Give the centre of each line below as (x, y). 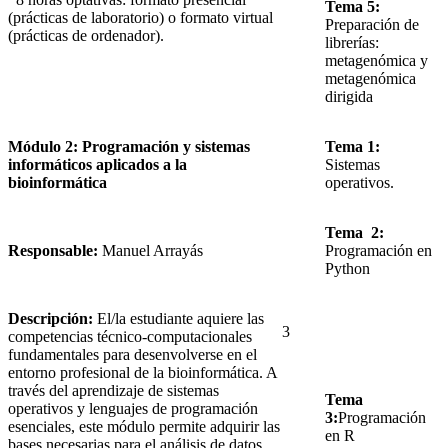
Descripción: (50, 319)
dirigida (349, 97)
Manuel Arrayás (152, 251)
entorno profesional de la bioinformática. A (142, 373)
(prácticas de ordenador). (86, 36)
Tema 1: (352, 147)
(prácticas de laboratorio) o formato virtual (140, 18)
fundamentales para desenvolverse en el (132, 355)
